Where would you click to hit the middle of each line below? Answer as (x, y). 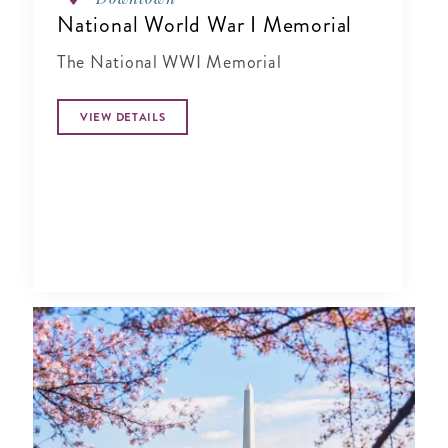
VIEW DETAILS (123, 117)
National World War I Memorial (205, 25)
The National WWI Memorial (169, 62)
